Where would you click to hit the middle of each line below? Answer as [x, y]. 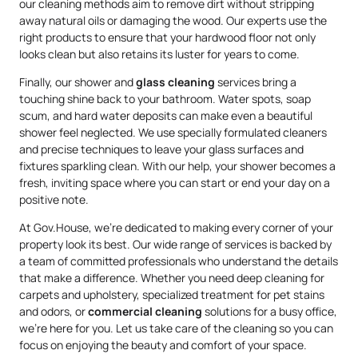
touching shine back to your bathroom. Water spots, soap [165, 98]
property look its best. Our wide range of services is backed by [175, 245]
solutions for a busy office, [270, 312]
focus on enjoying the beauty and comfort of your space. [163, 345]
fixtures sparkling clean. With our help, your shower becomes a [177, 165]
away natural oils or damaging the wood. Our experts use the [173, 20]
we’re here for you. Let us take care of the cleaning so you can [176, 328]
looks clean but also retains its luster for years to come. [159, 54]
